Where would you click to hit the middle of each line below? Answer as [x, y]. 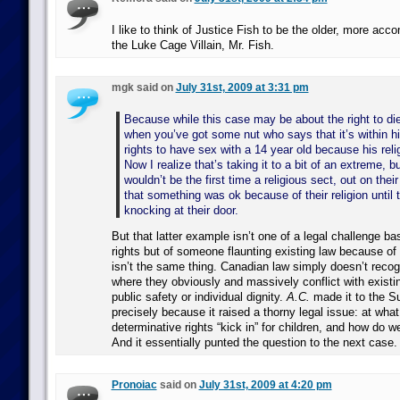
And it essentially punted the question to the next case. [254, 342]
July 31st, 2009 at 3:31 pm [242, 87]
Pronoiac [134, 385]
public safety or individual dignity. [199, 297]
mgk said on [143, 87]
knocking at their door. [181, 210]
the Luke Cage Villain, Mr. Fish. [192, 45]
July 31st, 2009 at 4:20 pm [265, 385]
